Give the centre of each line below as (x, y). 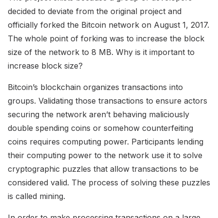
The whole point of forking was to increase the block (106, 39)
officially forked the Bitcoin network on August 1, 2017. (109, 25)
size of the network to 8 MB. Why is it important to (101, 52)
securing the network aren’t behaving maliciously (99, 115)
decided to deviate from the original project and (95, 11)
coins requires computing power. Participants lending (106, 142)
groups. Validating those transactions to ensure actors (108, 101)
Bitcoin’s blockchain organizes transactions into (95, 87)
